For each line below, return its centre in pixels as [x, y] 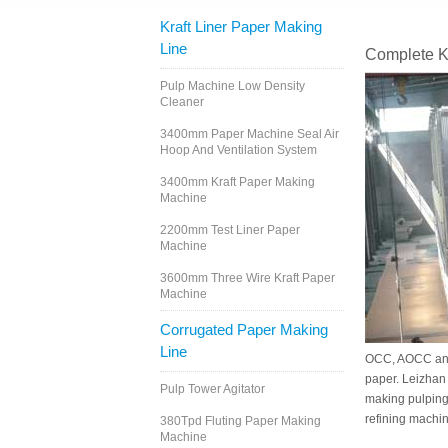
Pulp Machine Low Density [232, 86]
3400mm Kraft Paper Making [237, 182]
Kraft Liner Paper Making [241, 27]
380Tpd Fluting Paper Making [240, 421]
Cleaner [182, 102]
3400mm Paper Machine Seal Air [249, 134]
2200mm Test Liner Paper [230, 230]
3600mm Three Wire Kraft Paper [247, 278]
